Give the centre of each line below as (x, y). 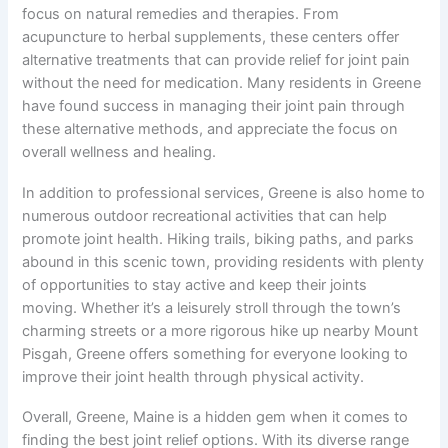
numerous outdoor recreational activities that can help (205, 215)
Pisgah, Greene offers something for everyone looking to (215, 353)
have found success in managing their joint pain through (214, 106)
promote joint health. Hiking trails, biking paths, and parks (218, 238)
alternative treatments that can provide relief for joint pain (216, 60)
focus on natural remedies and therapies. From (181, 14)
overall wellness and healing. (119, 152)
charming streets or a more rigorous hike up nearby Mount (220, 330)
